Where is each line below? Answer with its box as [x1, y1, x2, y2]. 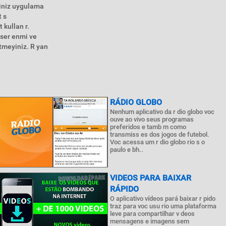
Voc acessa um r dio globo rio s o [110, 138, 205, 146]
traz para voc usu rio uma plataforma [110, 202, 217, 210]
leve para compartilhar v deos [110, 210, 195, 217]
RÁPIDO [110, 184, 139, 194]
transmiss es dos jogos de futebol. [110, 131, 210, 138]
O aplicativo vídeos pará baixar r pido [110, 195, 216, 202]
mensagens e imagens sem [110, 217, 190, 225]
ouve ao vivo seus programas [110, 116, 194, 123]
